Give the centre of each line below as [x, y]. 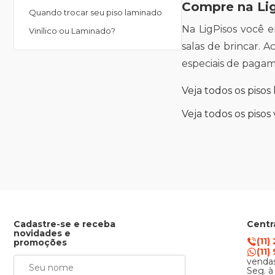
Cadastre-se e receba [64, 224]
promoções [40, 242]
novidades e [42, 233]
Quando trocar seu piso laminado [95, 12]
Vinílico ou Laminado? [72, 31]
